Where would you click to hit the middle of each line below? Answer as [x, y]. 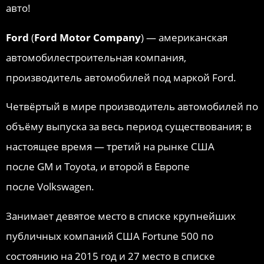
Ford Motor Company [88, 37]
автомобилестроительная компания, [96, 57]
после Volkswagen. [50, 187]
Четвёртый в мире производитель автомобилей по [132, 107]
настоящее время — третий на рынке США [110, 147]
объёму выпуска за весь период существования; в [129, 127]
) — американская [184, 37]
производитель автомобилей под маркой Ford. [121, 77]
